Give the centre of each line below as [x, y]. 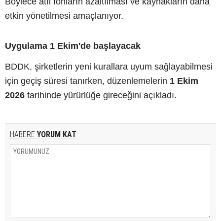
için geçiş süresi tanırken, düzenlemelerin [87, 81]
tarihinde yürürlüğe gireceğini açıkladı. [101, 95]
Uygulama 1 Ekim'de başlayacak [73, 46]
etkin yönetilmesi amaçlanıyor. [64, 16]
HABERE [22, 134]
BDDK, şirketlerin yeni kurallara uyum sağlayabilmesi [109, 66]
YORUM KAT [56, 134]
